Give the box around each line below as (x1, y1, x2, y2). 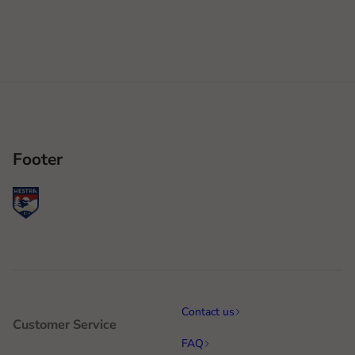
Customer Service (13, 315, 116, 334)
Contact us (181, 303, 235, 319)
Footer (13, 148, 63, 171)
